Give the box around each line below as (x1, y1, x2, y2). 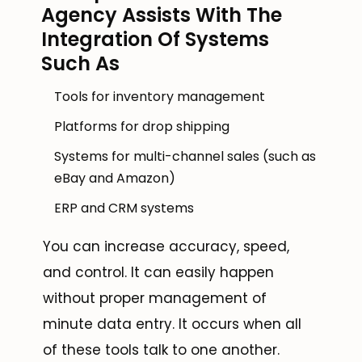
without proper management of (43, 288, 267, 309)
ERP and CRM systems (54, 199, 194, 218)
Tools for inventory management (54, 87, 265, 107)
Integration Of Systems (41, 26, 269, 53)
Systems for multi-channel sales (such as (54, 147, 316, 166)
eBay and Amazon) (54, 169, 175, 188)
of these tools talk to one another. (43, 340, 280, 360)
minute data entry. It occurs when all (43, 314, 301, 335)
